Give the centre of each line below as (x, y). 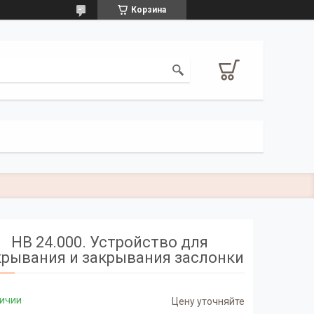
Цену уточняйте (209, 302)
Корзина (149, 10)
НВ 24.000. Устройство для (109, 242)
